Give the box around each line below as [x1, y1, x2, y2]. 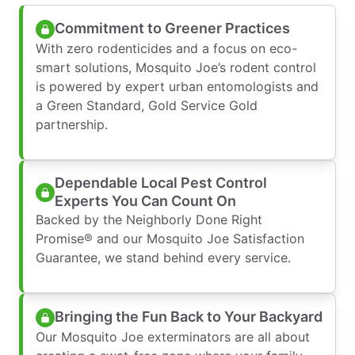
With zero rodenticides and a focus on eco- [36, 40, 297, 56]
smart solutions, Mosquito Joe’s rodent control [36, 59, 316, 75]
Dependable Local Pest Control [55, 174, 267, 191]
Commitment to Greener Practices [55, 20, 290, 37]
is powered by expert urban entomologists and [36, 78, 319, 94]
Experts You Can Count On [55, 192, 236, 209]
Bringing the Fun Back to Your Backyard [55, 308, 323, 326]
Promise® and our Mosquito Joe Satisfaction [36, 230, 304, 246]
